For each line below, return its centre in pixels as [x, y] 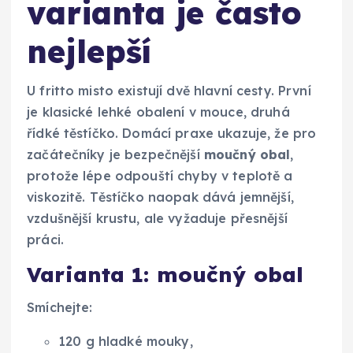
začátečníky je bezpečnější [115, 155]
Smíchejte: [60, 308]
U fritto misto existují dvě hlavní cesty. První [169, 91]
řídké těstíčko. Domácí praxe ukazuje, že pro [172, 134]
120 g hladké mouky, [126, 342]
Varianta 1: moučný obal [165, 275]
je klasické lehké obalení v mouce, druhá [158, 112]
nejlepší [89, 51]
